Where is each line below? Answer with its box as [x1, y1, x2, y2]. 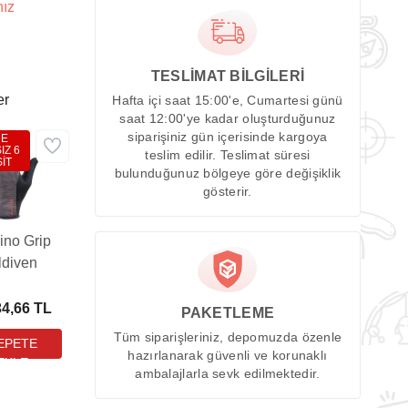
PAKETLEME [180, 304, 275, 321]
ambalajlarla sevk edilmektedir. [135, 366, 321, 381]
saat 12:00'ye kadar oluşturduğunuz [119, 112, 336, 127]
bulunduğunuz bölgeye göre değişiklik [114, 167, 342, 181]
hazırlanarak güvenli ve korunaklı [127, 348, 328, 362]
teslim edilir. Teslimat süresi [145, 148, 311, 163]
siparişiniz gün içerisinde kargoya [127, 130, 328, 145]
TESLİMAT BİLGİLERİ [150, 68, 305, 85]
